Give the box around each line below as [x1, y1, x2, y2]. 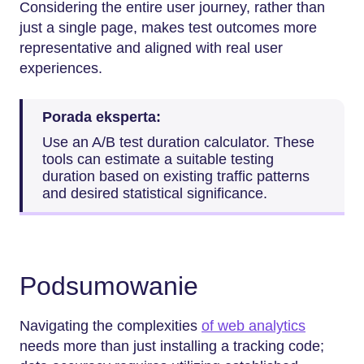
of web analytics [201, 317, 305, 334]
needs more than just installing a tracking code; [19, 337, 324, 354]
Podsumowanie [19, 271, 198, 301]
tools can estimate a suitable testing [42, 151, 274, 167]
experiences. [19, 60, 102, 76]
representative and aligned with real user [19, 40, 283, 56]
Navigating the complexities [19, 317, 201, 334]
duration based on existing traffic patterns [42, 168, 310, 184]
